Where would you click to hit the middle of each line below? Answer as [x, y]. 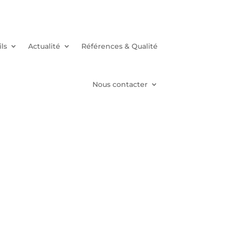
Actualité [44, 46]
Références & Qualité [119, 46]
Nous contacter [120, 84]
